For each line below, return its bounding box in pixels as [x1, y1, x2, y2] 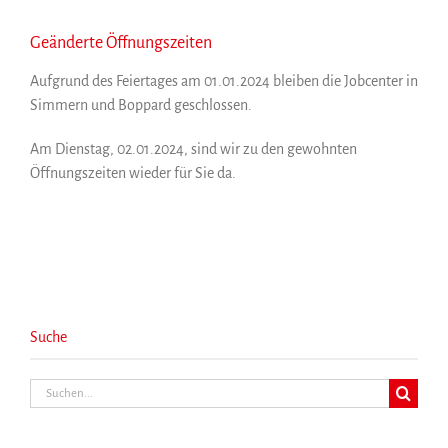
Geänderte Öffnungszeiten [30, 34, 212, 53]
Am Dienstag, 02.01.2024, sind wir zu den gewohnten [30, 141, 357, 158]
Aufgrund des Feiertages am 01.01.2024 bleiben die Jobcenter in [30, 73, 418, 90]
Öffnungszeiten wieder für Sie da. [30, 165, 236, 182]
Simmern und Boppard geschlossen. [30, 97, 252, 114]
